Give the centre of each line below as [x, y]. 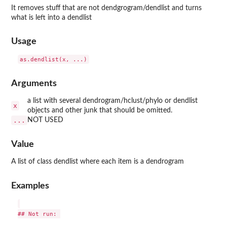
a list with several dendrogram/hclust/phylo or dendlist [112, 101]
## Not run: [39, 214]
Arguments [34, 83]
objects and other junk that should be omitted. [100, 110]
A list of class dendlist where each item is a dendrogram [98, 162]
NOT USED [45, 120]
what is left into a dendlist [51, 17]
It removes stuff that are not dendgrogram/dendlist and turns [106, 8]
